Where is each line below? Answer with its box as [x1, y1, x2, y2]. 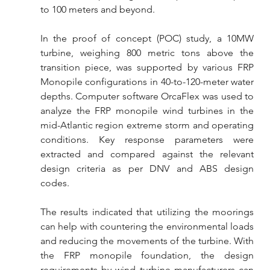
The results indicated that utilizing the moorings [40, 206, 254, 218]
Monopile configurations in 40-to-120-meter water [40, 76, 254, 87]
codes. [40, 177, 69, 189]
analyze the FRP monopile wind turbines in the [40, 105, 254, 116]
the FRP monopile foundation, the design [40, 250, 254, 261]
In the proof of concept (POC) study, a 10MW [40, 33, 254, 44]
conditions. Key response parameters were [40, 134, 254, 145]
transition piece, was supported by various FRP [40, 61, 254, 73]
